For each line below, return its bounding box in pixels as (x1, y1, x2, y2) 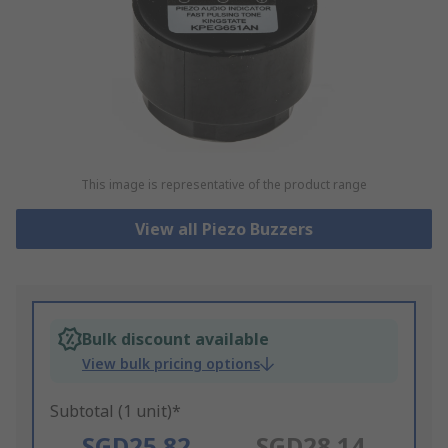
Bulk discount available (82, 328, 269, 351)
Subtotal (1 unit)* (50, 400, 181, 423)
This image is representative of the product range (80, 176, 367, 194)
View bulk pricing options (82, 354, 260, 374)
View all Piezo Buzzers (134, 218, 313, 241)
